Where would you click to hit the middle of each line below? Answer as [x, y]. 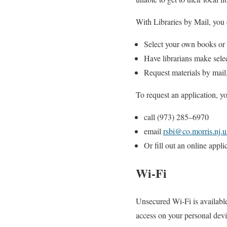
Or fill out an [165, 145]
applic [191, 95]
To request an [158, 95]
